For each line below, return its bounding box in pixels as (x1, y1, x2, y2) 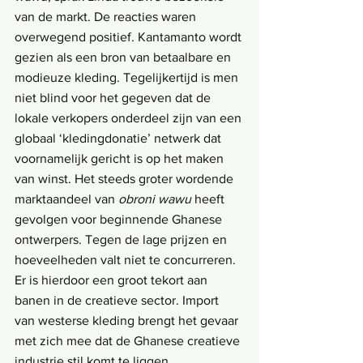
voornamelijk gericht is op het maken (15, 152, 227, 166)
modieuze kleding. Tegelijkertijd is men (15, 70, 241, 85)
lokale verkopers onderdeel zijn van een (15, 111, 245, 126)
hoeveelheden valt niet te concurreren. (15, 253, 239, 267)
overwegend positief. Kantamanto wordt (15, 30, 245, 45)
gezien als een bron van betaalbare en (15, 50, 234, 65)
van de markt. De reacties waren (15, 10, 199, 24)
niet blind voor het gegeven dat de (15, 91, 214, 105)
